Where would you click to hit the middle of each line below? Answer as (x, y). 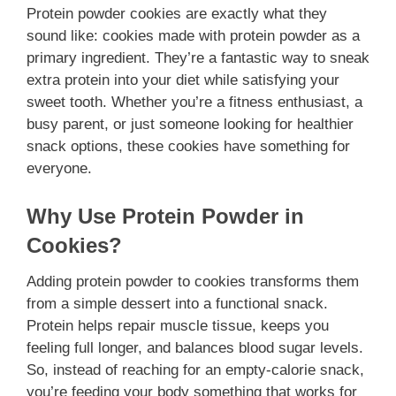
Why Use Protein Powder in (165, 217)
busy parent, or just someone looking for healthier (190, 124)
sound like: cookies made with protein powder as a (193, 35)
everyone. (59, 168)
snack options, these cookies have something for (188, 146)
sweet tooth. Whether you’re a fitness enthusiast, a (194, 102)
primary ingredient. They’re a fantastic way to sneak (198, 57)
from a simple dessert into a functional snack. (177, 304)
